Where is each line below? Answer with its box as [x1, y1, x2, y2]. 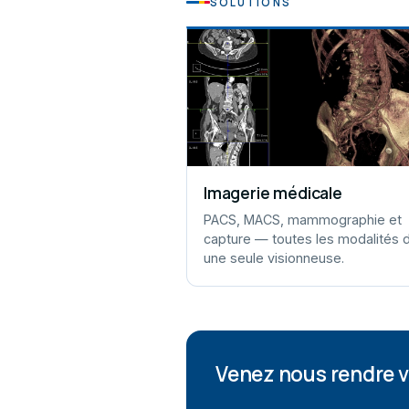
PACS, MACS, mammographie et [204, 212, 402, 227]
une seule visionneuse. [204, 250, 344, 266]
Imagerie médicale [204, 182, 342, 204]
